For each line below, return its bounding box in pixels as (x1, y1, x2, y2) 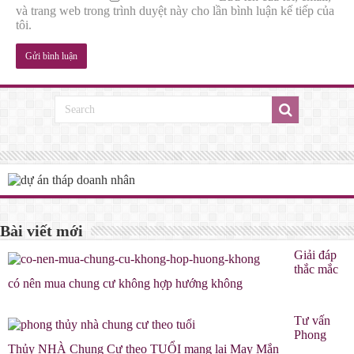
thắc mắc (294, 262, 338, 277)
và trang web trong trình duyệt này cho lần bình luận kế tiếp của (16, 3, 334, 17)
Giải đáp (294, 248, 337, 262)
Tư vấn (294, 314, 330, 328)
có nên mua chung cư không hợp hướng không (8, 277, 243, 291)
